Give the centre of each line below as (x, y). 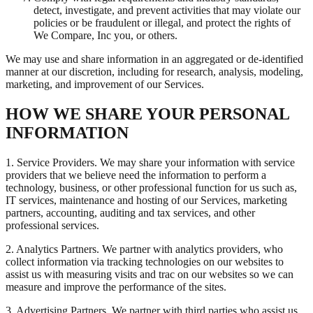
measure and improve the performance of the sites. (116, 286)
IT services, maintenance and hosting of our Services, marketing (146, 200)
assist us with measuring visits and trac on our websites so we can (150, 274)
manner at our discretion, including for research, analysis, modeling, (154, 72)
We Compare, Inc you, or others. (105, 36)
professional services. (52, 225)
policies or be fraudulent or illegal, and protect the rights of (162, 23)
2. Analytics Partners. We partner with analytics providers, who (144, 249)
